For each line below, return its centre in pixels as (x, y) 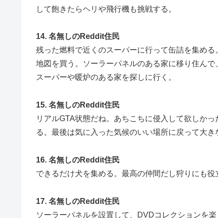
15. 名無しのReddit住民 (78, 105)
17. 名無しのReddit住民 (78, 201)
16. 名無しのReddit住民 (78, 160)
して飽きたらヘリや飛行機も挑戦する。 (106, 9)
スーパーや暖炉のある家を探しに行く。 (106, 77)
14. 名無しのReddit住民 (78, 36)
